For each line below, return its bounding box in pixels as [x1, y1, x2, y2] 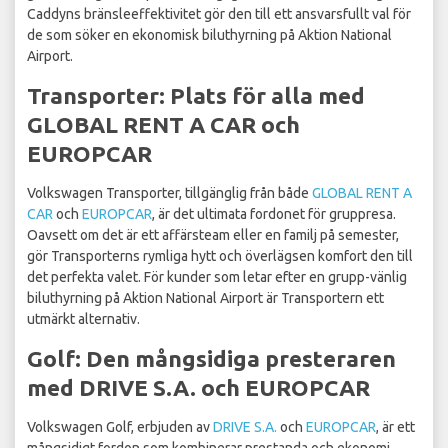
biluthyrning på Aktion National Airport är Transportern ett [27, 290, 384, 307]
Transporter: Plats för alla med [27, 83, 365, 109]
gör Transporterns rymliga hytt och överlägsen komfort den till [27, 248, 413, 265]
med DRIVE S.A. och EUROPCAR [27, 375, 370, 401]
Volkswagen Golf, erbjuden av [27, 419, 213, 436]
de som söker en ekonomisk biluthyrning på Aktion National [27, 27, 392, 44]
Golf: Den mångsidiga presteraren [27, 346, 396, 372]
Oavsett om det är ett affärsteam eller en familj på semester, [27, 227, 399, 244]
